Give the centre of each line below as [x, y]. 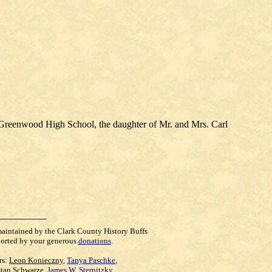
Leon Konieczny [36, 260]
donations [94, 241]
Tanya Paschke [91, 260]
